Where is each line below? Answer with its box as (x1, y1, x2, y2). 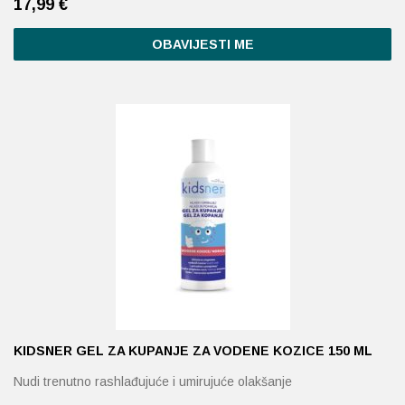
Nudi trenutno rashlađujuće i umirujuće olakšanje (14, 374, 292, 389)
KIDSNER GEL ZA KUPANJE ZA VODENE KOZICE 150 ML (14, 344, 372, 358)
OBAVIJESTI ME (151, 37, 254, 52)
